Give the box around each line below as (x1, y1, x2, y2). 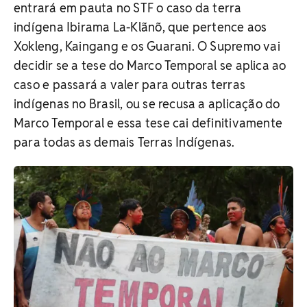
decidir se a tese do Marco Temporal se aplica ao (14, 57, 286, 73)
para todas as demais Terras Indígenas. (14, 134, 235, 150)
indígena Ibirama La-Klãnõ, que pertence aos (14, 19, 267, 35)
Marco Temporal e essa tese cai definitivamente (14, 114, 283, 131)
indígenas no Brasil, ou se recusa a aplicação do (14, 95, 280, 112)
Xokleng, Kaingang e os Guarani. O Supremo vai (14, 38, 280, 54)
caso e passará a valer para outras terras (14, 76, 246, 93)
